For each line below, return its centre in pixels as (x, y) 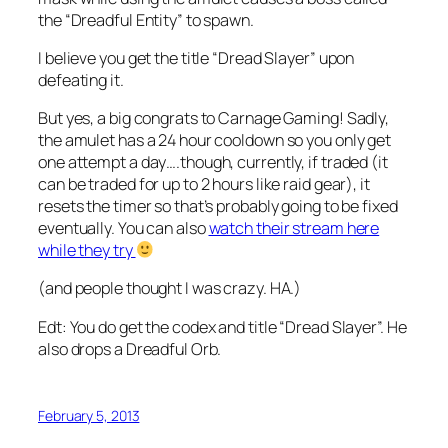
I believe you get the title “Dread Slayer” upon (196, 57)
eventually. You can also (123, 228)
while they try (87, 250)
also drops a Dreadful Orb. (130, 348)
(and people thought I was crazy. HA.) (170, 288)
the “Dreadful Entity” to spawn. (146, 19)
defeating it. (81, 79)
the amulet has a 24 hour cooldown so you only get (215, 140)
